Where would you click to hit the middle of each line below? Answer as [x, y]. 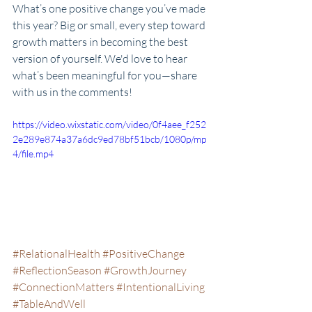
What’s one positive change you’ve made [110, 8]
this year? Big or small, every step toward [110, 25]
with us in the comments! [72, 92]
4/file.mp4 [33, 154]
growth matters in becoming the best [101, 42]
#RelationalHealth [56, 253]
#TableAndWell [49, 303]
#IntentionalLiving [161, 287]
